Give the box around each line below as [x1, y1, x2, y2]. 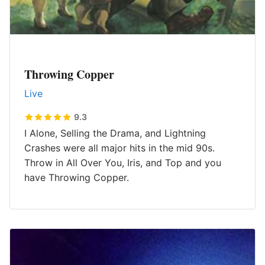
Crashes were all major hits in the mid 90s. [24, 142, 215, 154]
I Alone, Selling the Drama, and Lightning [24, 127, 206, 139]
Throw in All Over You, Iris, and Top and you [24, 157, 221, 169]
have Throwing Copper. [24, 172, 129, 183]
